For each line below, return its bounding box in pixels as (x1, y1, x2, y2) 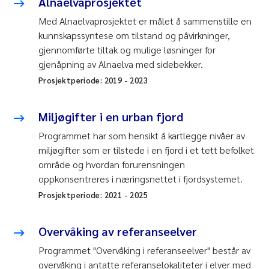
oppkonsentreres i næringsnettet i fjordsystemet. (38, 172, 243, 185)
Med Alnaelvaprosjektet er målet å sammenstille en (38, 14, 252, 27)
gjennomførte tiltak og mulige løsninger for (38, 43, 216, 56)
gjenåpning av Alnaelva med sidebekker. (38, 57, 203, 70)
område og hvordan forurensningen (38, 157, 185, 171)
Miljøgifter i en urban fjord (38, 108, 183, 124)
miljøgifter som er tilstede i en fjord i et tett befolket (38, 143, 254, 156)
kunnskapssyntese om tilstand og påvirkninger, (38, 28, 230, 41)
